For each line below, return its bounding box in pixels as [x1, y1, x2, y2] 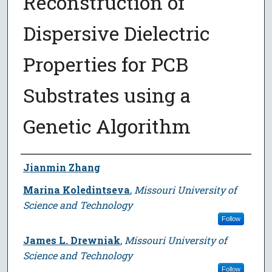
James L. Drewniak [22, 233, 120, 246]
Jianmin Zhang [22, 160, 100, 174]
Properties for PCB [22, 50, 188, 77]
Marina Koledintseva [22, 183, 130, 196]
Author [20, 154, 56, 177]
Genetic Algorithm [22, 112, 191, 139]
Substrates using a [22, 81, 191, 108]
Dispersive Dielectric [22, 19, 209, 46]
